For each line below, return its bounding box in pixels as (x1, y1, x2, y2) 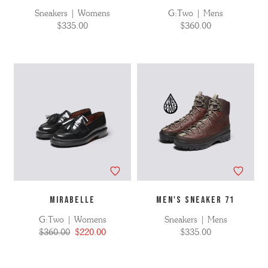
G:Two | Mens (168, 8, 223, 19)
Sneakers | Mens (164, 215, 227, 226)
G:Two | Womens (38, 215, 106, 226)
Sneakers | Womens (35, 8, 110, 19)
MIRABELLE (49, 194, 95, 206)
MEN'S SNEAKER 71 (156, 194, 235, 206)
